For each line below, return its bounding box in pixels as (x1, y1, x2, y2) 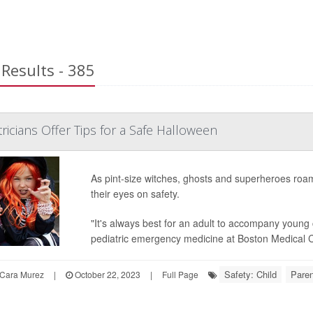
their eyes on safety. (90, 187, 180, 201)
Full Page (161, 268, 198, 280)
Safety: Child (224, 268, 277, 281)
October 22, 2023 (72, 268, 140, 280)
